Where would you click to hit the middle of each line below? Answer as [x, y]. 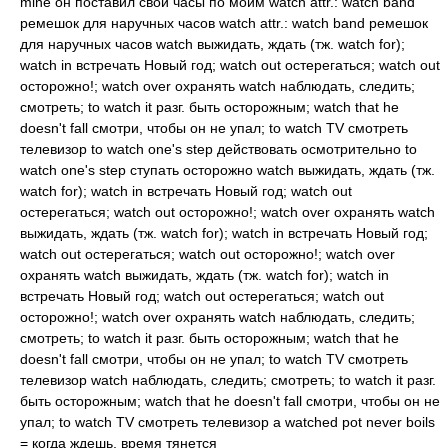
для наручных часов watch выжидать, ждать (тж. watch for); [212, 44]
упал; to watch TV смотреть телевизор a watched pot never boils [227, 422]
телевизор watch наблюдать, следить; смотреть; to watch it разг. [228, 380]
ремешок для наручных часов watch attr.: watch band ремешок [224, 23]
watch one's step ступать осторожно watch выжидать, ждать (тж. [227, 170]
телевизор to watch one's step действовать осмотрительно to [218, 149]
